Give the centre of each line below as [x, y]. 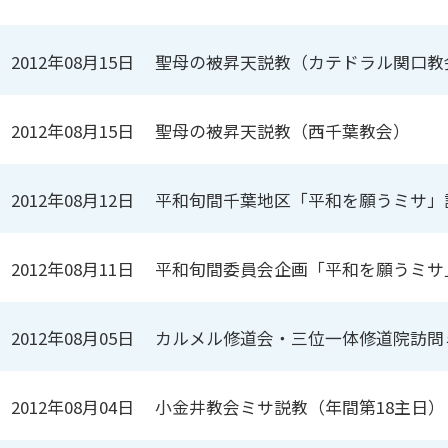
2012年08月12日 [73, 199]
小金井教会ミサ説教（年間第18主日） [300, 407]
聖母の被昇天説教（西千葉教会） [283, 130]
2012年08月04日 [73, 407]
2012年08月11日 [73, 269]
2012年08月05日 [73, 338]
